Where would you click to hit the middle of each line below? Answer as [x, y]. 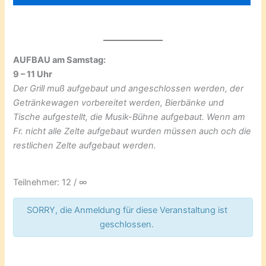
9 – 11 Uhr [33, 74]
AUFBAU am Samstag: [60, 60]
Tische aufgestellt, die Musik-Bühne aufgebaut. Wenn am [129, 117]
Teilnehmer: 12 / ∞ [50, 182]
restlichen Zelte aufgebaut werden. [85, 145]
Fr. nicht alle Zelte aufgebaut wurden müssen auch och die [132, 131]
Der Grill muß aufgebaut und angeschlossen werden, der [129, 88]
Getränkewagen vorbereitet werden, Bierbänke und [119, 102]
